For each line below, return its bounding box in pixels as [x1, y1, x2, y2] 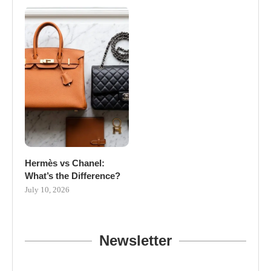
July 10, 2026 [25, 185, 70, 195]
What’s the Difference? [25, 171, 120, 181]
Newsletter [99, 232, 172, 249]
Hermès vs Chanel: [25, 158, 105, 169]
